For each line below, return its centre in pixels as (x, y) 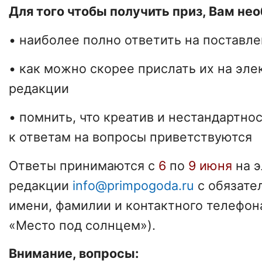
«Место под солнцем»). (82, 225)
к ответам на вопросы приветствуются (130, 137)
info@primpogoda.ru (133, 185)
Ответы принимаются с (82, 165)
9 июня (210, 165)
